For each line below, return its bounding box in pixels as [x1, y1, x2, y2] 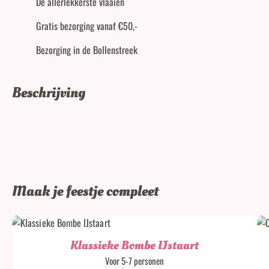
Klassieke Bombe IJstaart [70, 237, 199, 254]
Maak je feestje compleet [12, 181, 159, 201]
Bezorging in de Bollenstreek [36, 43, 138, 57]
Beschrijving [12, 83, 85, 103]
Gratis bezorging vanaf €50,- [36, 19, 138, 33]
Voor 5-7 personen [105, 254, 164, 267]
